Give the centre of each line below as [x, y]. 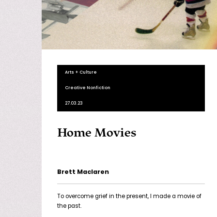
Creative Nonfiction [88, 88]
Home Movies [97, 133]
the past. [69, 207]
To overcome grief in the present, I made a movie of [129, 197]
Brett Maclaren [83, 172]
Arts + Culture [81, 73]
